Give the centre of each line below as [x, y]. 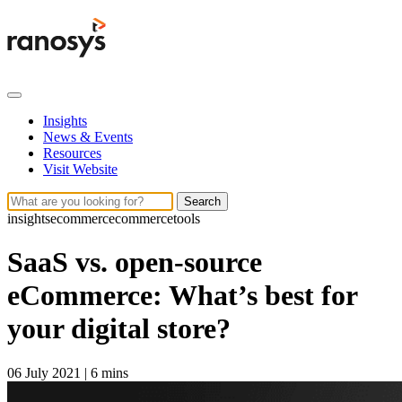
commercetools [157, 218]
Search [202, 201]
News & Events [88, 137]
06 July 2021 [46, 372]
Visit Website [80, 169]
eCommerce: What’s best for [182, 296]
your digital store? [119, 329]
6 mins [109, 372]
